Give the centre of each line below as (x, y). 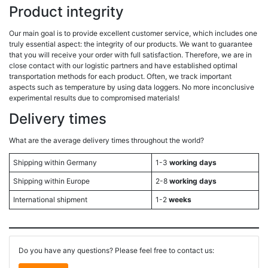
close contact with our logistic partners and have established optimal (123, 65)
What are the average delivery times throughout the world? (106, 141)
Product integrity (66, 11)
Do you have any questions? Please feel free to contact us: (116, 251)
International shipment (50, 200)
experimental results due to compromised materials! (94, 98)
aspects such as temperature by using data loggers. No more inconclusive (132, 87)
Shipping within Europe (51, 181)
